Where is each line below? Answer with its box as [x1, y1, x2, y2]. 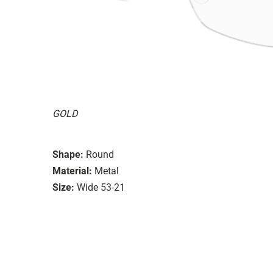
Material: [52, 165, 92, 177]
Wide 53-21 [77, 181, 125, 193]
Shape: [52, 148, 83, 160]
